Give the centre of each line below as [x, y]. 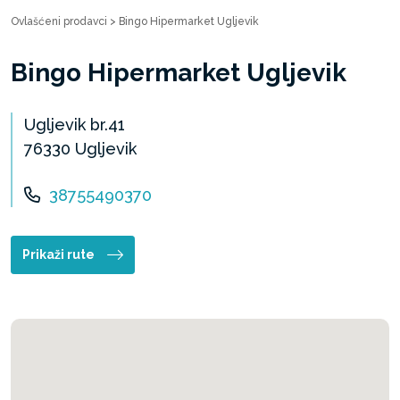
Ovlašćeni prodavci [59, 21]
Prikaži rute [58, 254]
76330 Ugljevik [80, 149]
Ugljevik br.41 [75, 125]
